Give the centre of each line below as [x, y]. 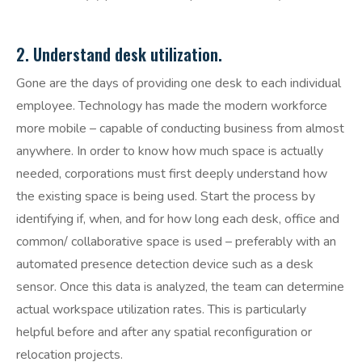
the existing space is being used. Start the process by [166, 197]
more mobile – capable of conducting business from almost [180, 129]
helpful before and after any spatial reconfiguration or [164, 333]
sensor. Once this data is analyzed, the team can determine [180, 287]
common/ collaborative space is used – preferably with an [176, 242]
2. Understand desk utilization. [119, 55]
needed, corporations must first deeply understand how [172, 174]
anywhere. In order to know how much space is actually [170, 152]
